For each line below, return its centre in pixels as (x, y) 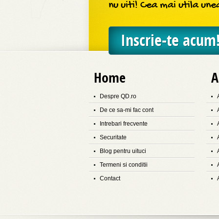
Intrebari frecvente (124, 124)
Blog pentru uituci (123, 151)
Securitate (113, 137)
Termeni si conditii (124, 165)
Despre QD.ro (118, 96)
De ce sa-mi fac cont (127, 110)
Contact (110, 178)
